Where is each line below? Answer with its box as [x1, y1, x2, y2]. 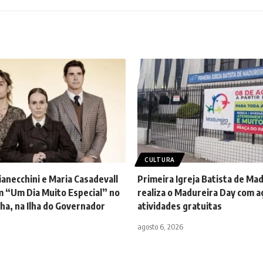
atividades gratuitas [137, 200, 222, 212]
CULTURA [144, 156, 175, 163]
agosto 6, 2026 [137, 222, 183, 231]
